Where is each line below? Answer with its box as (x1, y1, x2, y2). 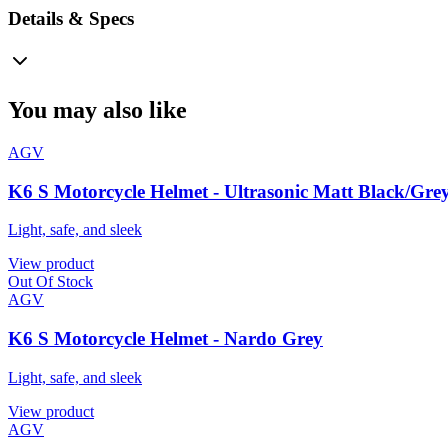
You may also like (8, 96, 187, 123)
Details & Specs (8, 8, 134, 30)
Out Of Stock (8, 273, 93, 291)
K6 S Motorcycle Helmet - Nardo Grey (8, 328, 323, 349)
